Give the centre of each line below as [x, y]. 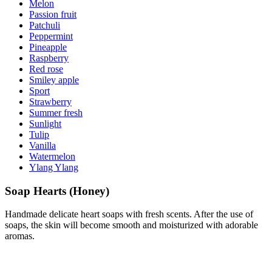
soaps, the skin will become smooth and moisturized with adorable [131, 225]
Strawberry [50, 101]
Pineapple [48, 47]
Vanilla [42, 145]
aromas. [20, 236]
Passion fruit [53, 14]
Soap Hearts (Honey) [57, 191]
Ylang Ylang [54, 167]
